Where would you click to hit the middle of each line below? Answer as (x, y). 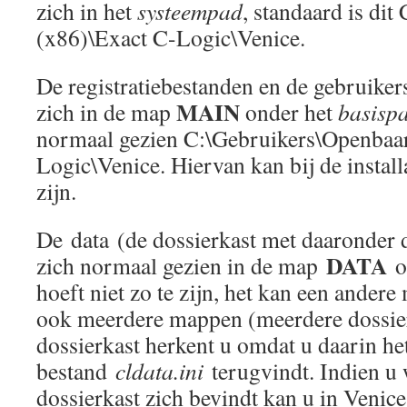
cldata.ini (159, 371)
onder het (289, 112)
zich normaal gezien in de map (181, 265)
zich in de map (106, 112)
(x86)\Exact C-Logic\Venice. (171, 37)
